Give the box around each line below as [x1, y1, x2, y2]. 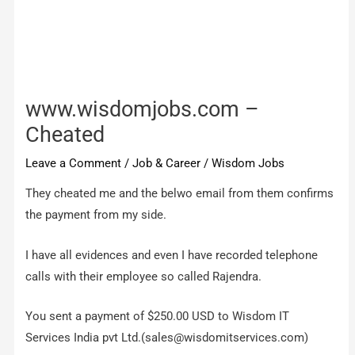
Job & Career [132, 155, 201, 170]
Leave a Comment [25, 155, 122, 170]
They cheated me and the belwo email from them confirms [25, 186, 334, 201]
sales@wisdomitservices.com [145, 330, 305, 345]
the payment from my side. [25, 208, 167, 223]
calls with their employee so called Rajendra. [25, 269, 262, 284]
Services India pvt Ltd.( [25, 330, 146, 345]
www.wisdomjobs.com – [25, 96, 260, 122]
